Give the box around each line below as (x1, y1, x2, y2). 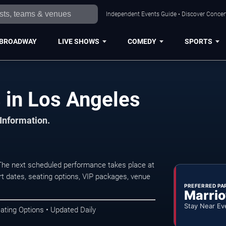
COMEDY (127, 37, 156, 45)
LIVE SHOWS (58, 37, 99, 45)
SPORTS (184, 37, 212, 45)
